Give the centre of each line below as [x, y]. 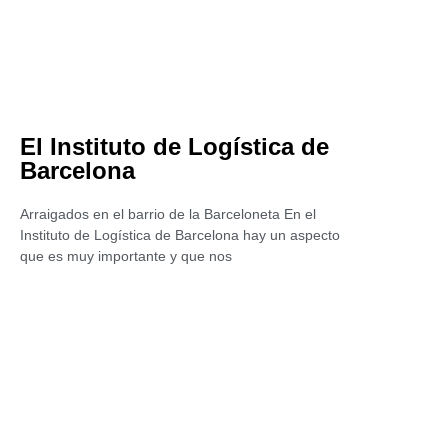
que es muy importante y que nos [126, 256]
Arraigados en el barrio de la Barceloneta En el [168, 214]
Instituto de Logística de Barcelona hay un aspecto [180, 235]
